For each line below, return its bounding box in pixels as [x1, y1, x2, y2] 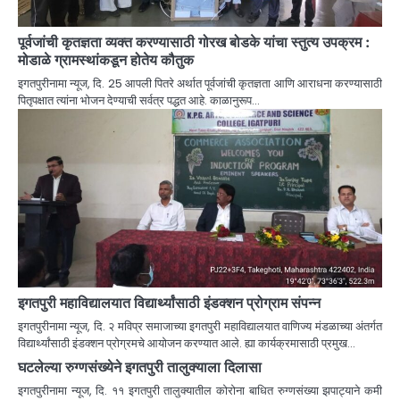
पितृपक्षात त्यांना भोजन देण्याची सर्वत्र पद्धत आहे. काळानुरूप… [18, 92, 260, 110]
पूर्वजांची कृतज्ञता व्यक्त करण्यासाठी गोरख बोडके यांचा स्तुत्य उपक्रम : [18, 33, 370, 52]
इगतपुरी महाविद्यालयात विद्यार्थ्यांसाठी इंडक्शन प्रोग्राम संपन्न [18, 294, 321, 312]
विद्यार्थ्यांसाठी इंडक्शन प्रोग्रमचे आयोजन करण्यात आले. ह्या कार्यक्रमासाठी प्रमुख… [18, 335, 355, 353]
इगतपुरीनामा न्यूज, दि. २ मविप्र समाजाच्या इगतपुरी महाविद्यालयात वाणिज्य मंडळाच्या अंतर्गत [18, 318, 382, 336]
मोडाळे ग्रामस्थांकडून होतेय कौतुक [18, 51, 194, 70]
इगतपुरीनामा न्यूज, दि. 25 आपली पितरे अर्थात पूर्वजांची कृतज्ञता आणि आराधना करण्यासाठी [18, 75, 382, 93]
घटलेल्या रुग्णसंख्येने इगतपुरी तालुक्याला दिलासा [18, 358, 262, 377]
